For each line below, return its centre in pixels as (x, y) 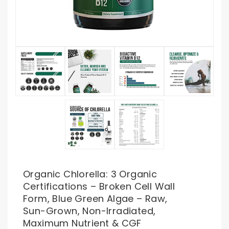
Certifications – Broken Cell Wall (99, 186)
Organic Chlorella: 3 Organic (90, 174)
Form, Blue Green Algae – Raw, (95, 199)
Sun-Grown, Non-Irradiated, (89, 211)
